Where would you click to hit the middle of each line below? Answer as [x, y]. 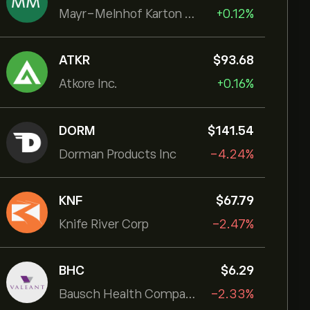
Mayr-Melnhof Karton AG [190, 14]
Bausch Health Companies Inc [190, 294]
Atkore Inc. [88, 84]
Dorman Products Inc [118, 154]
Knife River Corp [104, 224]
